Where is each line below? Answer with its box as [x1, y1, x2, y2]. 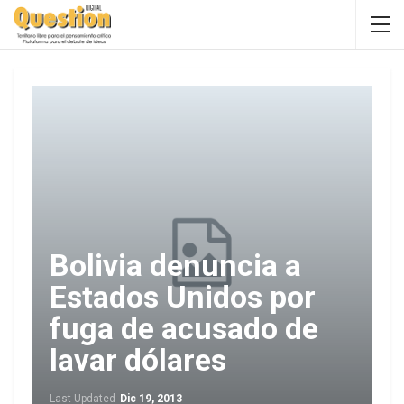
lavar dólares [50, 342, 226, 378]
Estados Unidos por [50, 279, 316, 315]
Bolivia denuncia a [50, 247, 301, 283]
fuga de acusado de [50, 310, 318, 346]
